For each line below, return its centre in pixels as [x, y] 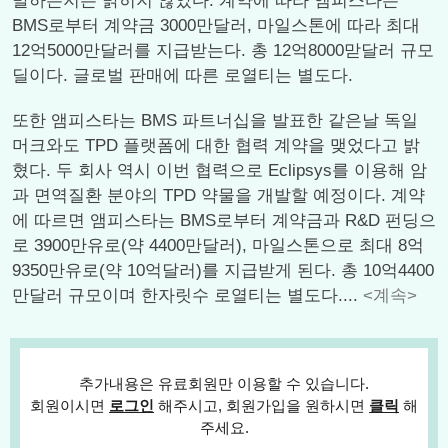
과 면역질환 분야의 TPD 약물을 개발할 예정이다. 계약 [218, 195]
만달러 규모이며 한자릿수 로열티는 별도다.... [187, 295]
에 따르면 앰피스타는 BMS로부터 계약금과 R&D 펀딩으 [224, 220]
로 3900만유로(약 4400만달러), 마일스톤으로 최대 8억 [218, 245]
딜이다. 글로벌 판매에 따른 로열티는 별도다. [182, 75]
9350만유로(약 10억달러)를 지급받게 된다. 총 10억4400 [223, 270]
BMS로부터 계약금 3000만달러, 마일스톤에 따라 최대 [216, 25]
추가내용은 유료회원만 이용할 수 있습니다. [224, 383]
